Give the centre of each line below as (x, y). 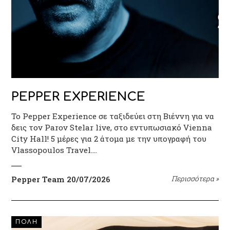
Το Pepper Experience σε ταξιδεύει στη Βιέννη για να (113, 116)
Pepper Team (38, 179)
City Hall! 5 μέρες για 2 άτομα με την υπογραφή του (109, 138)
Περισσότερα (193, 178)
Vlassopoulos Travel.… (54, 150)
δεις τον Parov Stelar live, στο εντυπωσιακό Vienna (112, 127)
